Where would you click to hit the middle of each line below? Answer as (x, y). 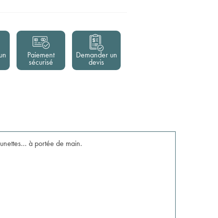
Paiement (41, 55)
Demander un (96, 55)
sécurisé (41, 62)
